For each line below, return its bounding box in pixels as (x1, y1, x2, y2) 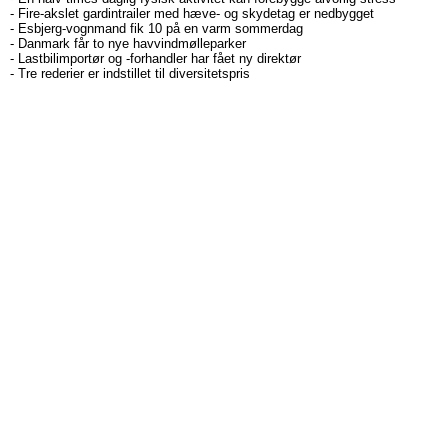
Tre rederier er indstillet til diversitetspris (18, 66, 250, 81)
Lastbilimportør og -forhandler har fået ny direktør (18, 51, 301, 66)
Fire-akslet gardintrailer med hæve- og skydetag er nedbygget (18, 6, 374, 21)
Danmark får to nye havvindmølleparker (18, 36, 246, 51)
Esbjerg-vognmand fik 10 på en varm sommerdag (18, 21, 303, 36)
